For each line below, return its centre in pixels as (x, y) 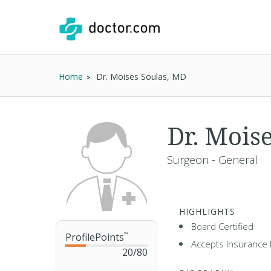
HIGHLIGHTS (207, 211)
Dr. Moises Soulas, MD (141, 77)
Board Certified (222, 226)
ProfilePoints (95, 237)
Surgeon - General (212, 160)
